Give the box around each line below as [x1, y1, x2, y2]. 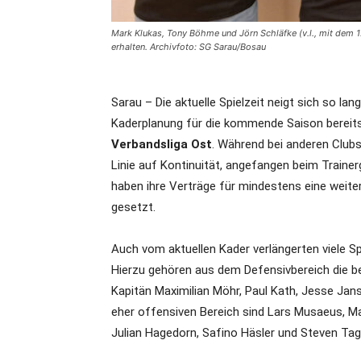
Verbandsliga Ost [111, 137, 212, 151]
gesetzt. [111, 200, 156, 214]
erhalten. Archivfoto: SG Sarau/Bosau [111, 41, 266, 52]
